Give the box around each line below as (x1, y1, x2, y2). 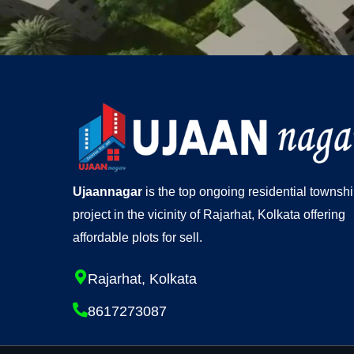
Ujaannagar (73, 185, 142, 199)
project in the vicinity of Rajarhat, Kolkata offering (73, 208, 345, 222)
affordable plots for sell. (73, 231, 202, 245)
